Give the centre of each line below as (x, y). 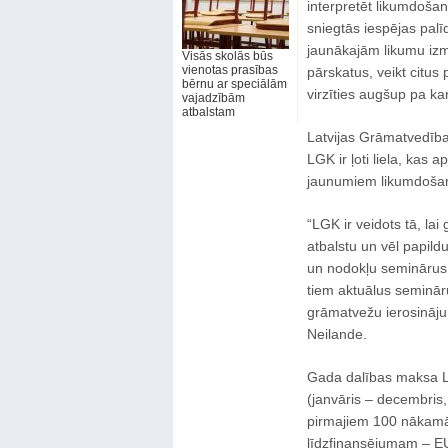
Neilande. (336, 334)
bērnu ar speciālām (234, 84)
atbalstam (208, 112)
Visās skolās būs (227, 56)
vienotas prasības (229, 70)
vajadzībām (213, 98)
